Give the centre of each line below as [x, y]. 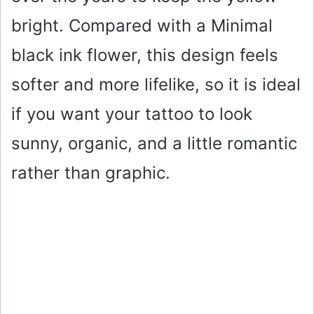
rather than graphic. [91, 173]
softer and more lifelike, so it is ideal [156, 85]
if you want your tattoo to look [132, 114]
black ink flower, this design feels [145, 55]
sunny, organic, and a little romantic [154, 144]
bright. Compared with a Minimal [142, 26]
